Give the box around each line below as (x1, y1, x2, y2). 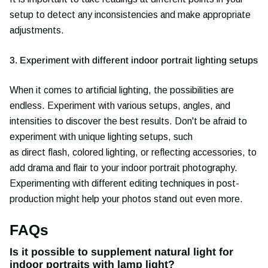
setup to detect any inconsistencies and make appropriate (10, 9, 251, 20)
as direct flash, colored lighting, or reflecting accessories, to (10, 147, 257, 157)
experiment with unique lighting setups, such (10, 131, 193, 142)
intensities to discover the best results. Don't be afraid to (10, 115, 247, 126)
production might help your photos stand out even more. (10, 193, 243, 204)
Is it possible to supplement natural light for (10, 246, 233, 258)
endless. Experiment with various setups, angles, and (10, 100, 230, 111)
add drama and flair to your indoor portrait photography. (10, 162, 237, 173)
